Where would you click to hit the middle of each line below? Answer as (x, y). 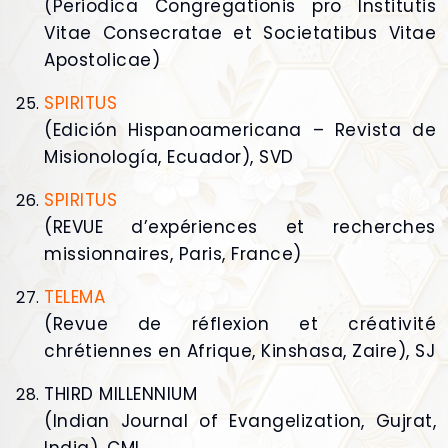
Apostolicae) (102, 60)
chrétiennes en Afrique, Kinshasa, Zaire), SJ (239, 351)
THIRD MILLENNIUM (120, 394)
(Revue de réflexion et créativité (240, 324)
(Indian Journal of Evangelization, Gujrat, (240, 421)
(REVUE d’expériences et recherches (240, 227)
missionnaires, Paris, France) (173, 254)
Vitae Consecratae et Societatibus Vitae (240, 33)
